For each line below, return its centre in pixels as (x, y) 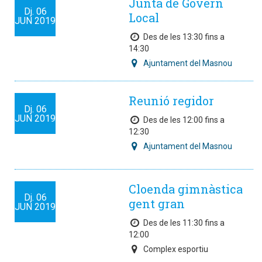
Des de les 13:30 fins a (184, 37)
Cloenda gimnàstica (186, 189)
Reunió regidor (171, 101)
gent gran (157, 204)
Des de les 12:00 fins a (184, 120)
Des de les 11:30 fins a (184, 223)
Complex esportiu (176, 249)
